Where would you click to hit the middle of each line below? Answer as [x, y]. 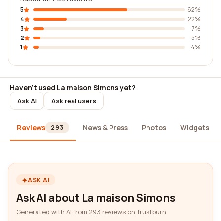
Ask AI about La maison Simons [96, 198]
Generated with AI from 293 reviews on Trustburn [91, 212]
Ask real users [74, 100]
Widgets [194, 127]
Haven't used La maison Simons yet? [73, 88]
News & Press [105, 127]
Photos [154, 127]
